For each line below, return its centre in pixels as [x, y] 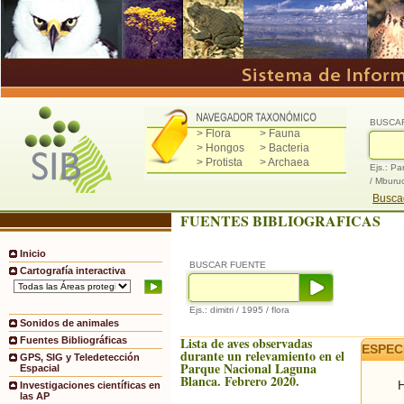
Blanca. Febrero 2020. [240, 381]
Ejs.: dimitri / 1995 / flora [239, 309]
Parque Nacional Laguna [248, 368]
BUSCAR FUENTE [228, 264]
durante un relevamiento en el [262, 355]
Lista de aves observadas [246, 343]
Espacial [40, 368]
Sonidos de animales [69, 323]
